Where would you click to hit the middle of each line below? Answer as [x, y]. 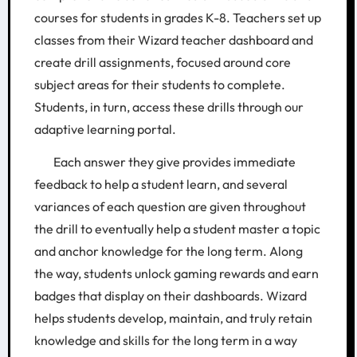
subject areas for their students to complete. [159, 84]
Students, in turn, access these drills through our [169, 106]
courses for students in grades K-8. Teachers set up [177, 17]
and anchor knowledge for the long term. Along [168, 251]
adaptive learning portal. [105, 129]
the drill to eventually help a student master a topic [177, 228]
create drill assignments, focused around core [162, 62]
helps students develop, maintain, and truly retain [173, 318]
